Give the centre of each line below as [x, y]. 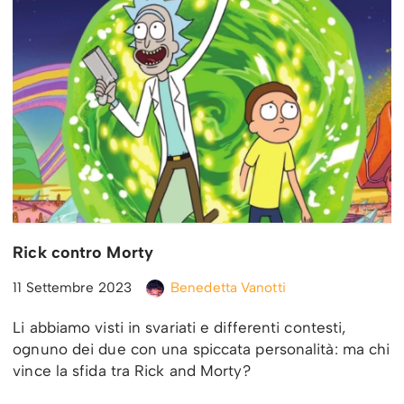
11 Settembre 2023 [72, 287]
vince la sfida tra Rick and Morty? [132, 370]
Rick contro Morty [83, 252]
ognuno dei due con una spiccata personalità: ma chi [202, 349]
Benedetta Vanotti [228, 287]
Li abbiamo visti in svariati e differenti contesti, [179, 327]
